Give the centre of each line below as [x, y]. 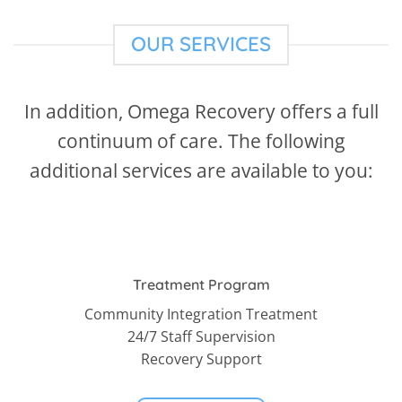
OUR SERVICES [201, 44]
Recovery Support [201, 359]
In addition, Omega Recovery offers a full [201, 112]
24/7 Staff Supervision [201, 337]
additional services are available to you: [201, 171]
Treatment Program [201, 285]
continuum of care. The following [201, 141]
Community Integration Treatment [201, 315]
